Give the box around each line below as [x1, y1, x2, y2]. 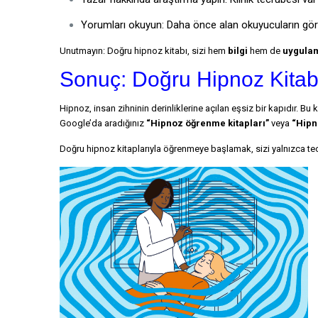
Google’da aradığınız [60, 118, 146, 128]
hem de [248, 45, 283, 56]
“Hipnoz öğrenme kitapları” [146, 118, 269, 128]
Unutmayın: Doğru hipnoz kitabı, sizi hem [60, 45, 228, 56]
